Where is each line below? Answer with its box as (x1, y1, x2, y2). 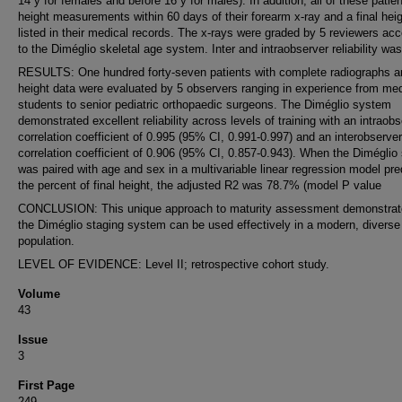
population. (18, 234, 74, 248)
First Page (18, 379, 74, 392)
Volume (18, 287, 60, 301)
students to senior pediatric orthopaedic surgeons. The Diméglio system (18, 98, 391, 111)
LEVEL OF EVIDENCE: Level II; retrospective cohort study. (18, 258, 329, 271)
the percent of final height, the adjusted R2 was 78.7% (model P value (18, 179, 381, 192)
